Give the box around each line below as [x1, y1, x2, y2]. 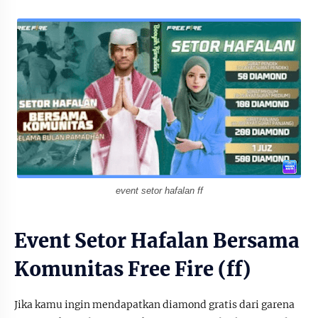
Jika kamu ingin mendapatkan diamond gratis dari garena [14, 297, 295, 311]
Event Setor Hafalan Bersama [14, 228, 300, 253]
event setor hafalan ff [115, 184, 203, 197]
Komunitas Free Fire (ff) [14, 256, 251, 281]
